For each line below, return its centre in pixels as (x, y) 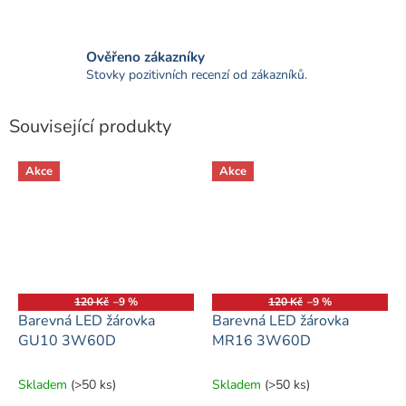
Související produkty (90, 127)
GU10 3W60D (67, 340)
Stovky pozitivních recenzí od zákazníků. (197, 74)
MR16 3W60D (261, 340)
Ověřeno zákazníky (145, 56)
